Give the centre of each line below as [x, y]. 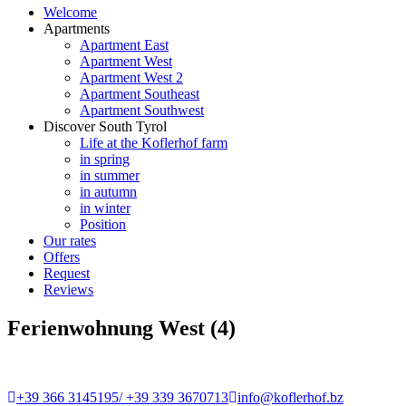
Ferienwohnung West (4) [121, 328]
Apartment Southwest [142, 110]
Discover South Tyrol [105, 126]
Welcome [70, 12]
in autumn [108, 192]
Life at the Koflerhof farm [154, 143]
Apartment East [124, 45]
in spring [105, 159]
